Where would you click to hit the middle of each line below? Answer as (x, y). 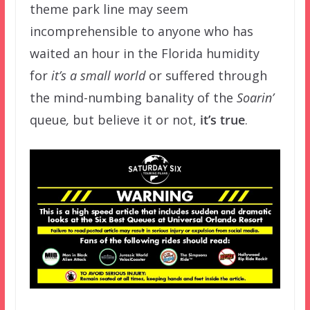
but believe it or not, (136, 119)
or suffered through (208, 75)
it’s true (222, 119)
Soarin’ (253, 97)
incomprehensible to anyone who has (141, 31)
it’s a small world (100, 75)
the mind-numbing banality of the (131, 97)
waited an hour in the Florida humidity (144, 53)
